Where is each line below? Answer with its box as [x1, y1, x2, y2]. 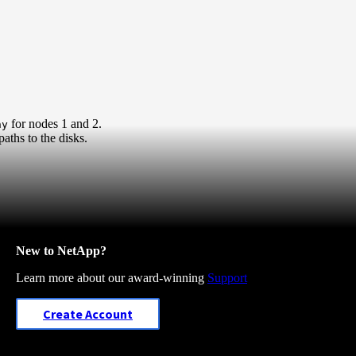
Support [207, 270, 247, 284]
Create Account [43, 305, 133, 322]
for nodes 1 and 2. [8, 116, 102, 130]
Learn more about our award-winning [16, 270, 207, 284]
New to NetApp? [16, 243, 106, 257]
